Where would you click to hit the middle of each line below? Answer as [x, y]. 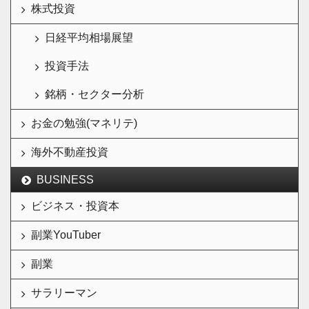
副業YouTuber [66, 235]
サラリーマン [64, 293]
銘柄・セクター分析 [94, 94]
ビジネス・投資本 [75, 206]
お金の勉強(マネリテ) [84, 123]
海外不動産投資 [70, 152]
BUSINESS [65, 180]
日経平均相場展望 [89, 38]
